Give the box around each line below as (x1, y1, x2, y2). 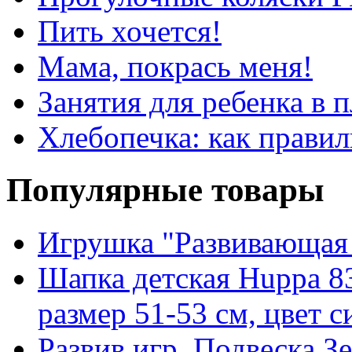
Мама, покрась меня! (38, 49, 313, 83)
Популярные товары (6, 170, 324, 208)
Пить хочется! (38, 13, 222, 48)
